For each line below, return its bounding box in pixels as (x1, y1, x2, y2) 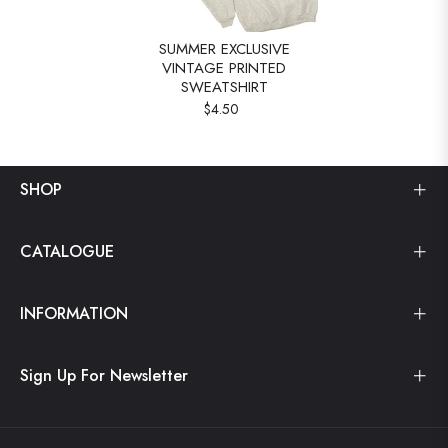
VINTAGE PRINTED (162, 57, 286, 80)
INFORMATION (20, 302, 128, 326)
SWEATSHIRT (180, 76, 268, 99)
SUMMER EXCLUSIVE (158, 38, 290, 61)
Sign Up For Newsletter (20, 364, 188, 388)
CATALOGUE (20, 240, 114, 264)
